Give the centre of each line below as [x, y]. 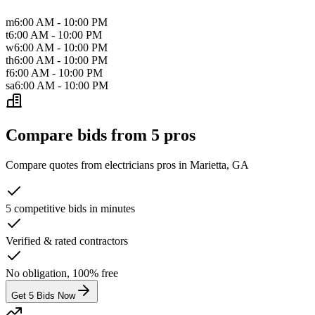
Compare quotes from [55, 165]
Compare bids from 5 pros [101, 135]
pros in [172, 165]
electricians [129, 165]
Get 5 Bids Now [43, 295]
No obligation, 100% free [62, 273]
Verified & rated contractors [67, 240]
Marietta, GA [219, 165]
